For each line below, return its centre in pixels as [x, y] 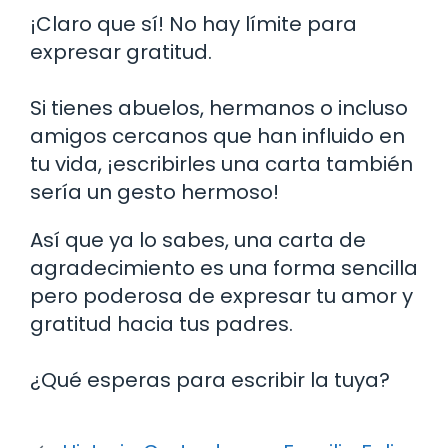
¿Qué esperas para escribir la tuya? [210, 379]
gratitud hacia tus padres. [161, 323]
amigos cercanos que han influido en [217, 135]
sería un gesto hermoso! [154, 191]
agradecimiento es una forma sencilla [224, 267]
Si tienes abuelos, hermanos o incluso [219, 107]
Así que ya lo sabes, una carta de [198, 239]
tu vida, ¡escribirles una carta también [221, 163]
